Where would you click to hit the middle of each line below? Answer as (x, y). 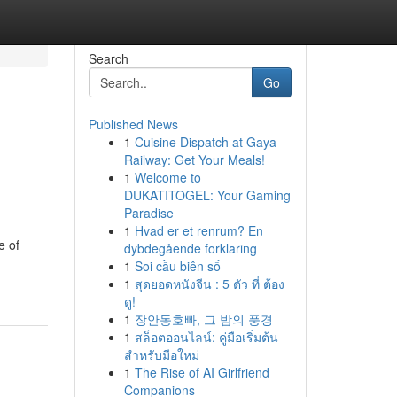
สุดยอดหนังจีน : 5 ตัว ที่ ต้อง (209, 284)
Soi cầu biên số (177, 266)
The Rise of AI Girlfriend (202, 372)
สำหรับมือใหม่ (161, 354)
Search (108, 58)
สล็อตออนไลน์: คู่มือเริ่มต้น (206, 337)
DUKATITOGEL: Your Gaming (207, 195)
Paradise (148, 213)
